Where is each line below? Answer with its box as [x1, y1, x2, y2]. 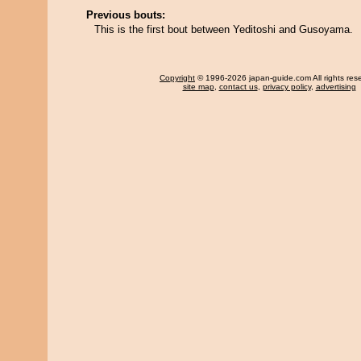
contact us [218, 82, 258, 91]
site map [182, 82, 214, 91]
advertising [315, 82, 356, 91]
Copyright [160, 73, 195, 82]
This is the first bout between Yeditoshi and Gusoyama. [94, 23, 353, 35]
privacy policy [262, 82, 311, 91]
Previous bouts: [86, 9, 165, 21]
